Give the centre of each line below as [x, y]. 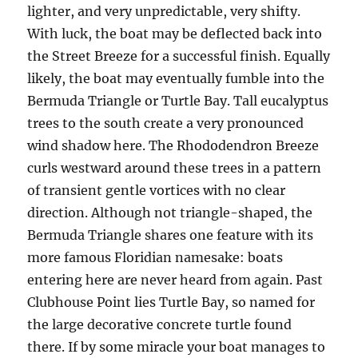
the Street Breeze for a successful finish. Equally [179, 56]
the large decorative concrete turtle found [160, 324]
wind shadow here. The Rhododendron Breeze [173, 145]
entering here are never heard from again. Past [175, 280]
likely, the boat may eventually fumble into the [176, 78]
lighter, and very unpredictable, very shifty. [164, 11]
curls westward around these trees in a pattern [175, 168]
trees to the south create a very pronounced [166, 123]
